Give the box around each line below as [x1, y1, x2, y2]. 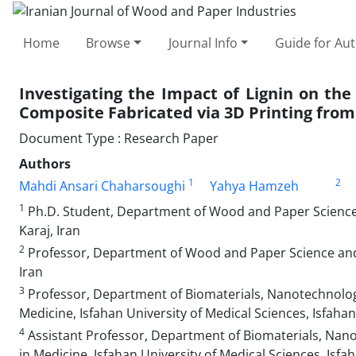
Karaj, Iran [19, 221, 80, 239]
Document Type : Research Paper [19, 129, 219, 147]
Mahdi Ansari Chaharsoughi [19, 176, 185, 195]
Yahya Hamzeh [210, 176, 299, 195]
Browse [86, 33, 131, 52]
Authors [19, 154, 71, 172]
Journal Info [168, 33, 238, 52]
